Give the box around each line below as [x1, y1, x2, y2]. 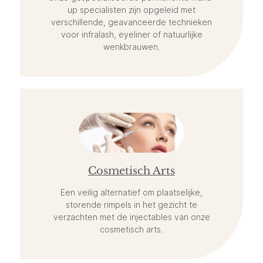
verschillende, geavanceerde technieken [51, 17, 212, 28]
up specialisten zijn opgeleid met [68, 5, 195, 15]
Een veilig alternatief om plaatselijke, [60, 187, 203, 197]
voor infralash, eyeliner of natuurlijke [60, 29, 203, 40]
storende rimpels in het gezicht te [66, 199, 197, 210]
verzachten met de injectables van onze [53, 211, 210, 222]
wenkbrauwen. [103, 42, 160, 52]
